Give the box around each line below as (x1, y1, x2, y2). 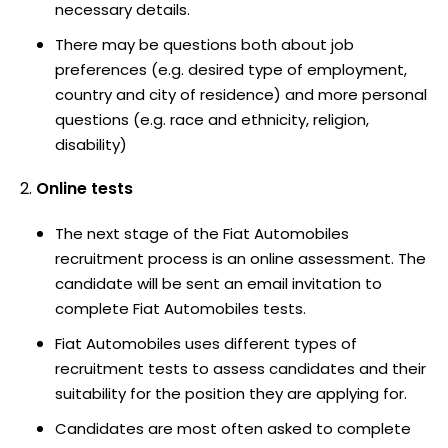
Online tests (36, 176, 133, 200)
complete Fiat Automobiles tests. (55, 297, 306, 319)
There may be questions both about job (55, 33, 354, 55)
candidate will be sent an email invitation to (55, 272, 382, 294)
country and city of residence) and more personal (55, 83, 427, 105)
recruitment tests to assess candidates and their (55, 357, 426, 379)
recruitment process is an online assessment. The (55, 247, 426, 269)
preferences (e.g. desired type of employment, (55, 58, 407, 80)
